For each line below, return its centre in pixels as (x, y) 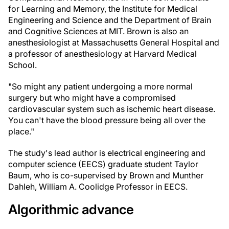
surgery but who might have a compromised (92, 98)
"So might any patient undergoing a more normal (100, 86)
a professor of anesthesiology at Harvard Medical (102, 54)
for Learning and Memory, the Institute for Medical (103, 9)
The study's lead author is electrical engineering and (107, 153)
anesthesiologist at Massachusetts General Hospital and (114, 42)
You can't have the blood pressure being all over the (107, 120)
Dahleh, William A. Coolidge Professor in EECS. (98, 187)
